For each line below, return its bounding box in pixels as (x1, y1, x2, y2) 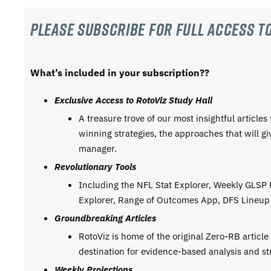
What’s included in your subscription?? (30, 66, 209, 79)
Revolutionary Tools (54, 160, 136, 172)
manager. (79, 142, 117, 154)
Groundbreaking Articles (54, 211, 156, 224)
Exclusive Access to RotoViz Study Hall (54, 93, 212, 106)
